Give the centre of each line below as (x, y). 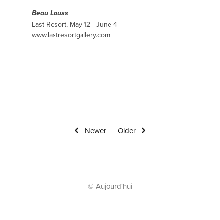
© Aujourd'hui (110, 186)
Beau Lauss (50, 14)
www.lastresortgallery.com (71, 35)
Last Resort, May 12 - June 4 (75, 24)
